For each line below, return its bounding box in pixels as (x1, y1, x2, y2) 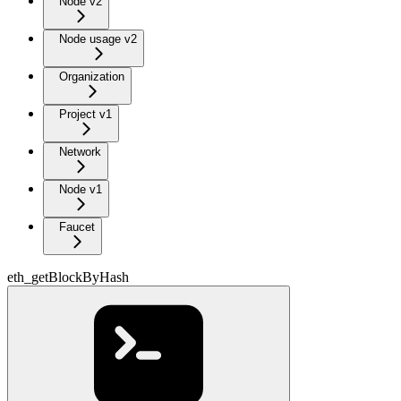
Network (59, 144, 101, 158)
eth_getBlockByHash (7, 269, 129, 285)
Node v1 (59, 182, 102, 196)
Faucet (59, 219, 95, 234)
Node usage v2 (59, 31, 137, 46)
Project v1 (59, 107, 112, 121)
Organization (59, 69, 124, 83)
